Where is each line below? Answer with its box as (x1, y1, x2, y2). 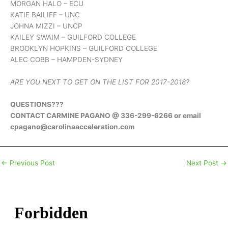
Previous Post (8, 158, 55, 167)
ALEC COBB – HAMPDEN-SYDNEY (10, 55, 123, 64)
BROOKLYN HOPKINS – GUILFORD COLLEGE (10, 44, 157, 53)
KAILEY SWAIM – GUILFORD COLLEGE (10, 33, 136, 42)
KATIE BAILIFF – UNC (10, 11, 80, 19)
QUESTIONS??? (10, 100, 64, 109)
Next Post (186, 158, 220, 167)
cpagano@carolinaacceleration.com (10, 123, 134, 131)
